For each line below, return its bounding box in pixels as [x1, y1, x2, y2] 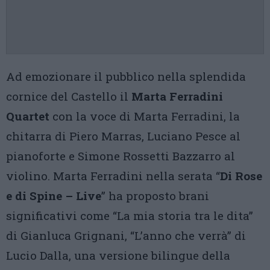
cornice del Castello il [6, 89, 131, 104]
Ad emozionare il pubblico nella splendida [6, 69, 246, 84]
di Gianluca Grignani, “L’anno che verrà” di [6, 228, 246, 243]
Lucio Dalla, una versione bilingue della [6, 248, 230, 263]
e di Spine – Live [6, 188, 101, 204]
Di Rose [220, 168, 262, 184]
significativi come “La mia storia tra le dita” [6, 208, 253, 224]
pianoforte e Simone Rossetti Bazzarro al [6, 148, 235, 164]
